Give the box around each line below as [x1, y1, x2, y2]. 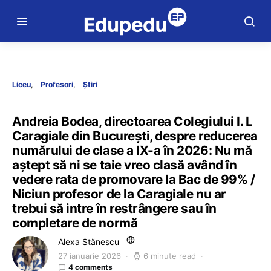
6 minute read [143, 251, 196, 261]
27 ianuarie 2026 [58, 251, 121, 261]
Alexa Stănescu [58, 237, 119, 247]
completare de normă [12, 215, 138, 230]
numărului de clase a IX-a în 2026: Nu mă [12, 143, 252, 158]
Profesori [41, 80, 73, 89]
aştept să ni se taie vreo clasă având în [12, 157, 237, 172]
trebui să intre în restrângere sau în [12, 201, 217, 216]
